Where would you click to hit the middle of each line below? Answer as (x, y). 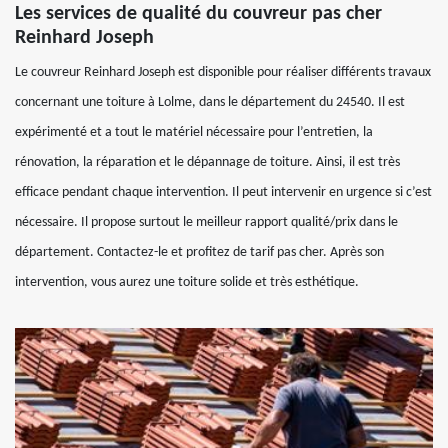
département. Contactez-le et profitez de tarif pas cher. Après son (199, 252)
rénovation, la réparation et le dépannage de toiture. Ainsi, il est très (207, 162)
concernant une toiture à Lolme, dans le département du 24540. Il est (210, 102)
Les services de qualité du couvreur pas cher (198, 14)
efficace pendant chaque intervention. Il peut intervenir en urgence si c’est (223, 192)
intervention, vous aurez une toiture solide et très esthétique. (187, 282)
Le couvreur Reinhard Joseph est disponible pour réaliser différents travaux (223, 72)
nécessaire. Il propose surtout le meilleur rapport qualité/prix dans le (206, 222)
